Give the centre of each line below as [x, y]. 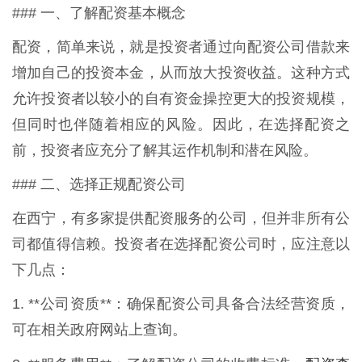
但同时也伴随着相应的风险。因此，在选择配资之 [181, 125]
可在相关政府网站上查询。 [99, 330]
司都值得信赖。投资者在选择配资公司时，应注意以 [181, 244]
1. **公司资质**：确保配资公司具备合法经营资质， [181, 304]
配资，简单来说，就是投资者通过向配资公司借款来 [181, 47]
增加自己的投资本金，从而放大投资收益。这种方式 [181, 73]
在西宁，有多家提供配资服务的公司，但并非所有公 [181, 219]
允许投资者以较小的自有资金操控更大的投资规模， [181, 99]
